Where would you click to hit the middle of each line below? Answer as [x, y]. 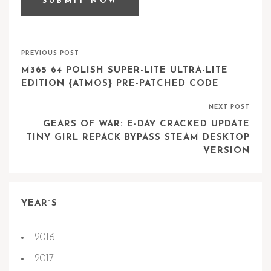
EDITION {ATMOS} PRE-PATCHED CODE [120, 84]
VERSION [227, 151]
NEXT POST [229, 107]
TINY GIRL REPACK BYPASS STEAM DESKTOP [138, 138]
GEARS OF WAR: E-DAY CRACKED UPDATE [146, 124]
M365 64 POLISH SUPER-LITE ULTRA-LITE [125, 70]
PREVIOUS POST [50, 54]
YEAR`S [39, 204]
